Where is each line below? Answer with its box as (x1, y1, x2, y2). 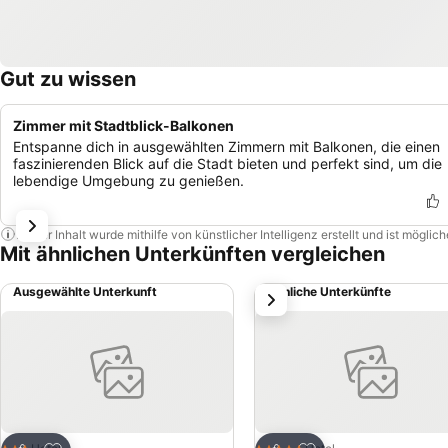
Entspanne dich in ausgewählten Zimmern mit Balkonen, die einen (13, 138, 440, 155)
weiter (258, 285, 305, 305)
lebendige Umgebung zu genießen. (13, 172, 244, 189)
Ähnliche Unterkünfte (267, 284, 391, 299)
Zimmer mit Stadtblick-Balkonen (13, 117, 234, 134)
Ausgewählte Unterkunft (13, 284, 157, 299)
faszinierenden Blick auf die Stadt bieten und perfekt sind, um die (13, 155, 442, 172)
